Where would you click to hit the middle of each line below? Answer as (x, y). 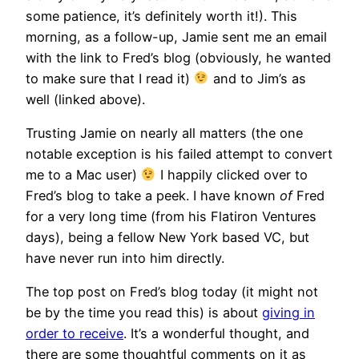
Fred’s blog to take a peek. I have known (153, 195)
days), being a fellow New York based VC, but (167, 237)
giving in (288, 313)
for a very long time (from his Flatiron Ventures (171, 216)
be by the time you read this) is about (144, 313)
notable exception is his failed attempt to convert (179, 153)
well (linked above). (85, 99)
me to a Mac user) (83, 174)
